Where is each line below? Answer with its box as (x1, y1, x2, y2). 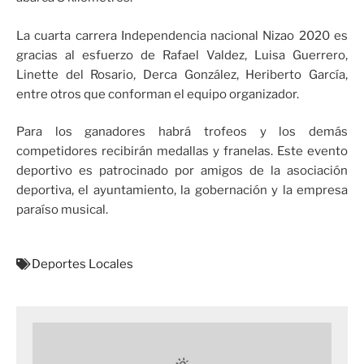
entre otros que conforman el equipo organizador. (16, 86, 299, 102)
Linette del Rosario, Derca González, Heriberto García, (16, 67, 348, 82)
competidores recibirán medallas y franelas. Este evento (16, 144, 348, 159)
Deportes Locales (32, 256, 133, 271)
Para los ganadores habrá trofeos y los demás (16, 124, 348, 140)
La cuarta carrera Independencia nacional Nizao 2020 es (16, 28, 348, 43)
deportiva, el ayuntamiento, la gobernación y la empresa (16, 183, 348, 198)
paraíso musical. (16, 202, 108, 218)
